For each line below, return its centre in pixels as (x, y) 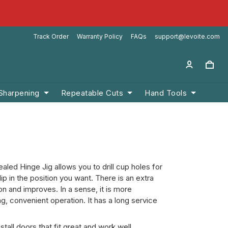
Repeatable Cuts (92, 93)
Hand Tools (166, 93)
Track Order (51, 36)
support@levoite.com (187, 36)
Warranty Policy (100, 36)
